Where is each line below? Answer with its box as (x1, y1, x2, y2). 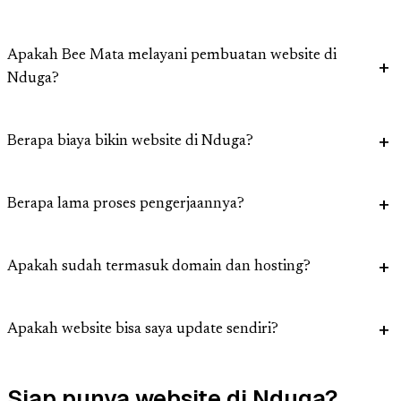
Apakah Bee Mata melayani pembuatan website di (7, 48, 337, 64)
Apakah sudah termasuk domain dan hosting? (7, 260, 311, 276)
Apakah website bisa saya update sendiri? (7, 322, 278, 338)
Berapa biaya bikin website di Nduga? (7, 134, 253, 150)
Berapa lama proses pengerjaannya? (7, 197, 244, 213)
